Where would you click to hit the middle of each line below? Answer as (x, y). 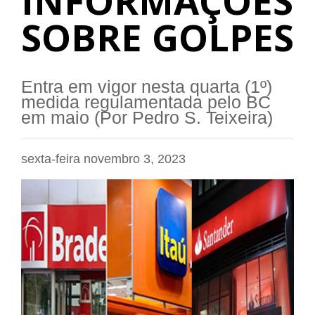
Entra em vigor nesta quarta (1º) (147, 87)
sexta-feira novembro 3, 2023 (103, 159)
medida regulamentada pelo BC (146, 103)
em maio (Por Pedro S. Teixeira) (147, 118)
